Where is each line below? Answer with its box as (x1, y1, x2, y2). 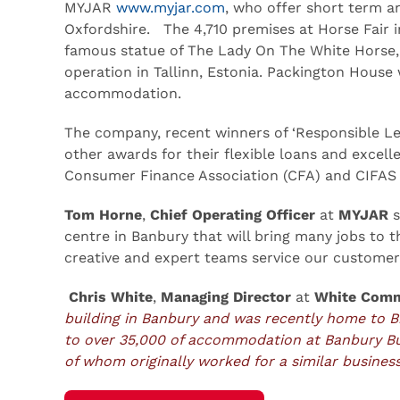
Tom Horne (64, 205, 142, 223)
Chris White (69, 287, 153, 305)
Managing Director (161, 287, 296, 305)
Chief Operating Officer (150, 205, 320, 223)
